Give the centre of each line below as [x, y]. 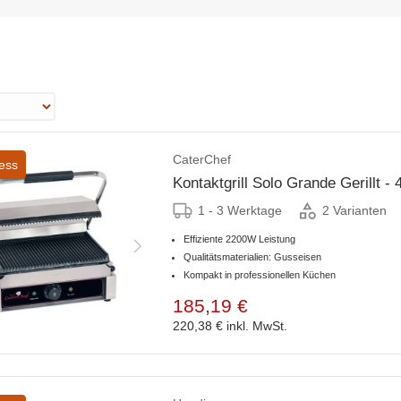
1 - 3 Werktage [240, 210]
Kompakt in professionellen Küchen [260, 274]
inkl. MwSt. [257, 325]
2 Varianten [354, 211]
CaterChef [202, 159]
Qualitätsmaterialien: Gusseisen [252, 256]
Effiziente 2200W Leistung [239, 239]
